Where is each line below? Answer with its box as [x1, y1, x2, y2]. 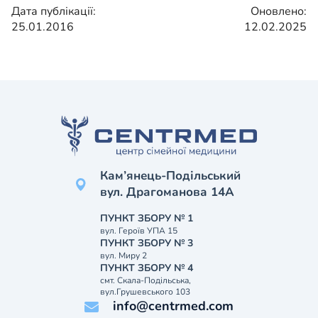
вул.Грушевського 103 [100, 286, 190, 298]
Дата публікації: [11, 3, 96, 19]
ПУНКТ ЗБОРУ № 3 [100, 236, 193, 251]
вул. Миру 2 [100, 250, 147, 262]
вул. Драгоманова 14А [100, 184, 234, 201]
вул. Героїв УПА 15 [100, 225, 177, 237]
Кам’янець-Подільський [100, 168, 241, 185]
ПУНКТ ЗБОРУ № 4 [100, 261, 193, 275]
